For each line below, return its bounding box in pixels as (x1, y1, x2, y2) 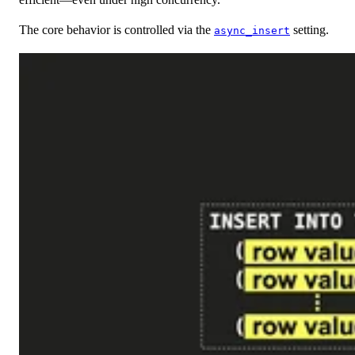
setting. (290, 23, 329, 37)
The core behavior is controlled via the (19, 23, 214, 37)
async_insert (214, 25, 290, 37)
